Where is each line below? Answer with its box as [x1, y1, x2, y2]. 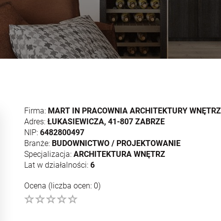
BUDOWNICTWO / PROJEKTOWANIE [52, 138, 181, 148]
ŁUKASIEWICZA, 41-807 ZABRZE [47, 116, 165, 126]
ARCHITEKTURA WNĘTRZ [74, 149, 165, 159]
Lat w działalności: [24, 160, 90, 170]
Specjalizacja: [24, 149, 74, 159]
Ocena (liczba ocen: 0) [24, 181, 101, 190]
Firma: [24, 106, 48, 115]
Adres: [24, 116, 47, 126]
